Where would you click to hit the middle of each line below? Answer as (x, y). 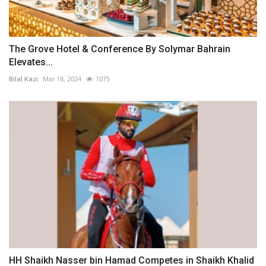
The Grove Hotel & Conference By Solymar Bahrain (120, 49)
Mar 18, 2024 (62, 78)
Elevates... (31, 62)
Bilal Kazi (23, 78)
